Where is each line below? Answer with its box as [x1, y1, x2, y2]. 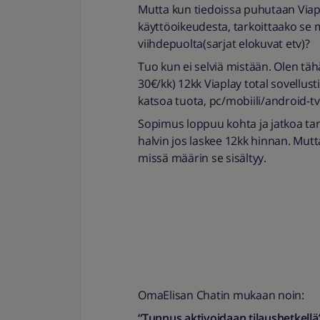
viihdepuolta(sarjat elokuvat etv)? [138, 36, 310, 51]
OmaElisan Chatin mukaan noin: [138, 287, 304, 303]
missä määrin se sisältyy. [138, 150, 266, 166]
